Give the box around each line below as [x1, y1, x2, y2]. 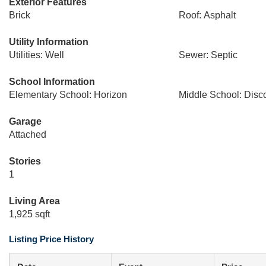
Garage [9, 116, 42, 126]
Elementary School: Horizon [9, 90, 127, 100]
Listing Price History [9, 234, 94, 244]
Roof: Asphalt [178, 10, 236, 20]
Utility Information [9, 37, 88, 47]
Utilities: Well [9, 50, 64, 60]
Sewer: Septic [178, 50, 237, 60]
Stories [9, 156, 41, 166]
